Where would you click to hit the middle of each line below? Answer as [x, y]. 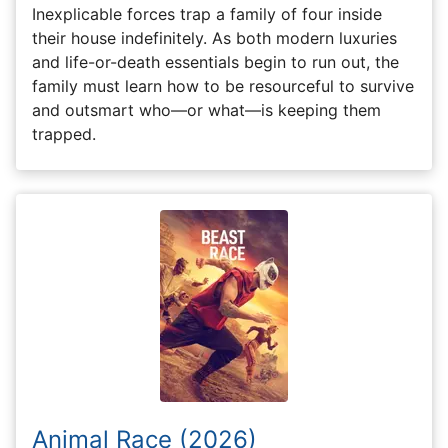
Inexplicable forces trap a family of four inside [207, 13]
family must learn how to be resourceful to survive [223, 85]
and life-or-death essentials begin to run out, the [215, 61]
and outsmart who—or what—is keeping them [206, 109]
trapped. [64, 133]
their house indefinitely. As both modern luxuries [214, 37]
